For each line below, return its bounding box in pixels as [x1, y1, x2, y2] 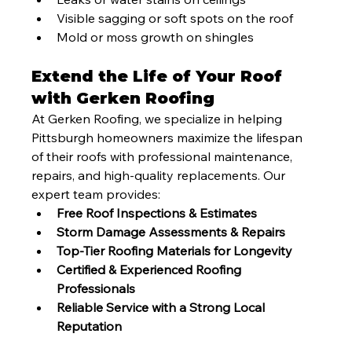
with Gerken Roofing [31, 89, 215, 108]
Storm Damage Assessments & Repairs [57, 224, 286, 240]
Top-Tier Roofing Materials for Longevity [57, 243, 293, 259]
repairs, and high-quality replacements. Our [31, 167, 289, 184]
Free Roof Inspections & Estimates [57, 205, 258, 222]
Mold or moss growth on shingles [57, 29, 255, 46]
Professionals [57, 280, 136, 297]
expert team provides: [31, 186, 161, 203]
